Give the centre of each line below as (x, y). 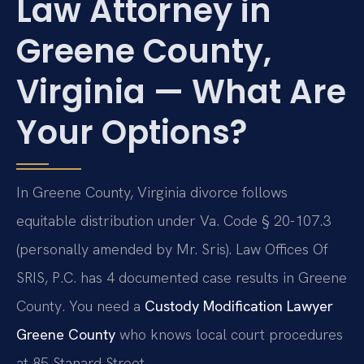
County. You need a (80, 305)
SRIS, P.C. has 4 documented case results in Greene (182, 277)
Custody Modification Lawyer (239, 305)
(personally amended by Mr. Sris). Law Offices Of (172, 249)
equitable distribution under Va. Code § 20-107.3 (173, 220)
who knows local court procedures (229, 334)
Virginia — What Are (181, 91)
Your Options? (132, 132)
